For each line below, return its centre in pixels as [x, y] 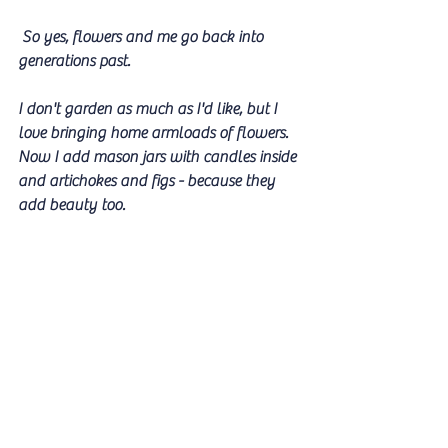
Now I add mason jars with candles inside [159, 156]
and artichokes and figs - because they [148, 180]
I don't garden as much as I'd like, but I [149, 108]
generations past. [76, 60]
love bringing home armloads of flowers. [155, 132]
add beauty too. [71, 204]
